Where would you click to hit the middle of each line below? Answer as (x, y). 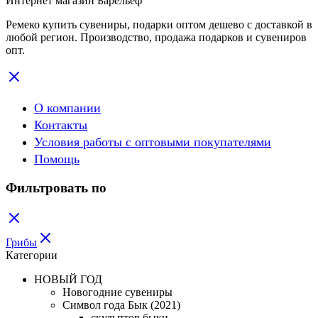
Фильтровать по (56, 188)
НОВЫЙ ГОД (68, 280)
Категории (32, 256)
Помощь (57, 159)
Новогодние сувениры (117, 292)
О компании (67, 108)
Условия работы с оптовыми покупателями (153, 142)
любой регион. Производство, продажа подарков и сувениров (156, 37)
